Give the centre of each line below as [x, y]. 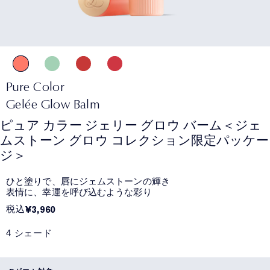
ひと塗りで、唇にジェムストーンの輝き [88, 181]
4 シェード [29, 233]
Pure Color [36, 86]
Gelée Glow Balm [53, 104]
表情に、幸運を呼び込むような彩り [79, 192]
